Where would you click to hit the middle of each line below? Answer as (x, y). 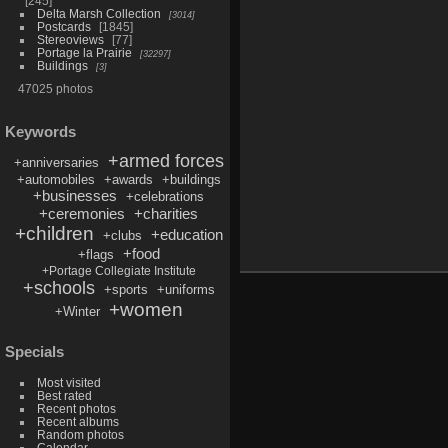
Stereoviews (70, 39)
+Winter (77, 311)
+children (54, 233)
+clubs (122, 235)
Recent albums (77, 422)
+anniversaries (56, 162)
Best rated (64, 396)
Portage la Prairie (84, 52)
